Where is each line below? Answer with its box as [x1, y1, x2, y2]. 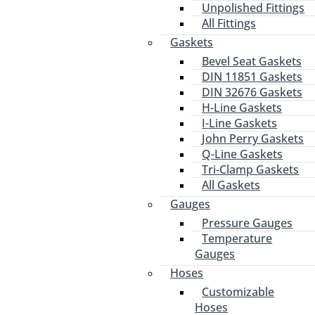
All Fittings [202, 15, 257, 31]
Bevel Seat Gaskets [202, 53, 302, 69]
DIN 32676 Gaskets [202, 84, 303, 100]
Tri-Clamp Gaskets [202, 162, 300, 177]
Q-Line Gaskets [202, 146, 283, 162]
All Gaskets [202, 177, 261, 193]
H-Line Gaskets [202, 100, 283, 115]
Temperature [202, 231, 273, 246]
